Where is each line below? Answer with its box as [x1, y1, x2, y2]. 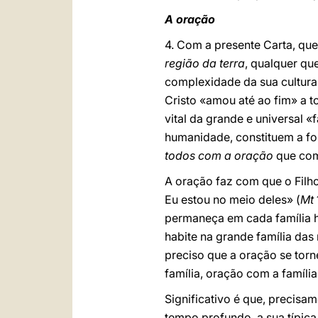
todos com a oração [165, 148, 276, 163]
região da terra [165, 56, 245, 70]
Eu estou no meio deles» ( [165, 192, 300, 207]
